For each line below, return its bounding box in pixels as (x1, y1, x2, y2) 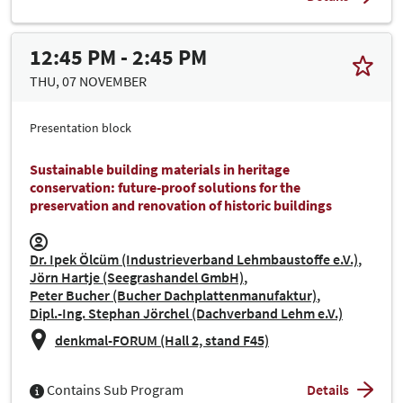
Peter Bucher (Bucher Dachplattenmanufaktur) (30, 285, 317, 304)
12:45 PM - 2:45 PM (30, 42, 207, 71)
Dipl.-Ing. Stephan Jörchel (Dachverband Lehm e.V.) (30, 303, 343, 322)
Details (307, 380, 349, 399)
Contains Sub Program (47, 380, 184, 399)
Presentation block (30, 119, 131, 136)
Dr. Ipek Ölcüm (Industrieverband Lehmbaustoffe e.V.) (30, 249, 358, 268)
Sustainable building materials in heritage (30, 159, 290, 178)
